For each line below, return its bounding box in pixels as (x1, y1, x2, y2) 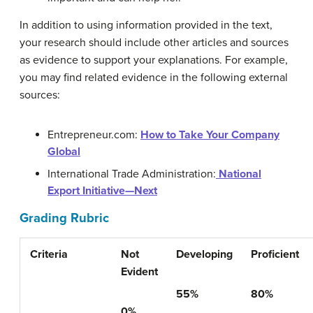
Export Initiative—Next (48, 184, 157, 198)
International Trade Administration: (48, 167, 216, 181)
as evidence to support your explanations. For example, (20, 53, 288, 67)
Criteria (30, 247, 68, 261)
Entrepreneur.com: (48, 128, 140, 142)
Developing (176, 247, 233, 261)
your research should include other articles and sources (20, 36, 289, 50)
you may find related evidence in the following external (20, 71, 288, 85)
